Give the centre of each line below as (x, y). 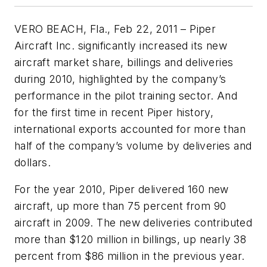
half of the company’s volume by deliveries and (133, 145)
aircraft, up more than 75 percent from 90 (120, 206)
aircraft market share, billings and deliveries (124, 62)
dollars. (33, 162)
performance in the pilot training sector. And (126, 95)
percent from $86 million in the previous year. (130, 256)
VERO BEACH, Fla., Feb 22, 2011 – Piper (115, 29)
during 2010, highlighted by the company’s (120, 79)
